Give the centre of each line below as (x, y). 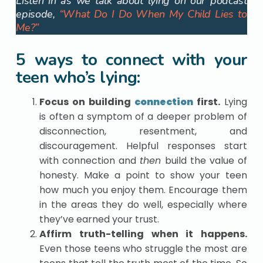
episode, (36, 14)
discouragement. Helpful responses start (143, 146)
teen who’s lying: (80, 77)
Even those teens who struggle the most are (143, 248)
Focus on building (87, 102)
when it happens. (199, 234)
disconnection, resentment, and (143, 131)
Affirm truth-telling (92, 234)
